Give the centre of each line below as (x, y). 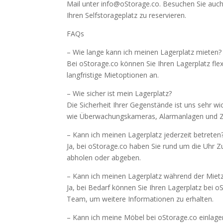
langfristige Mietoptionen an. (113, 75)
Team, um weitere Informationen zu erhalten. (140, 199)
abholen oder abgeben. (104, 158)
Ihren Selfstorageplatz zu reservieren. (127, 15)
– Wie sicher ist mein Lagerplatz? (119, 93)
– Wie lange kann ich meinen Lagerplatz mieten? (144, 52)
